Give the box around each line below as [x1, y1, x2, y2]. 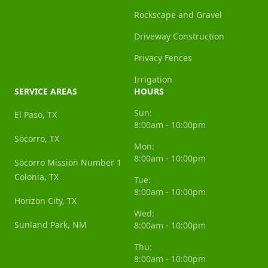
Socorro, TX [14, 133, 59, 145]
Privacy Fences [134, 52, 192, 64]
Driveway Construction [134, 31, 224, 42]
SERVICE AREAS [14, 86, 77, 98]
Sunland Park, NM [14, 219, 87, 231]
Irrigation [134, 74, 172, 86]
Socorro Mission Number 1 [14, 157, 121, 169]
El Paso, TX [14, 109, 57, 121]
